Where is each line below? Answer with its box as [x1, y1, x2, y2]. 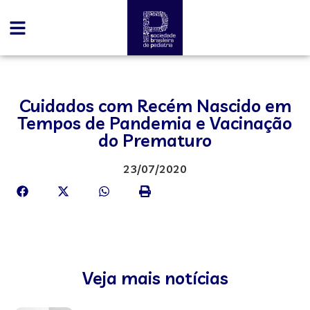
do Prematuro [98, 129, 212, 151]
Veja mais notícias [82, 267, 228, 289]
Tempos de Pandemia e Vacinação [18, 112, 292, 134]
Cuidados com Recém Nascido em [19, 95, 291, 116]
